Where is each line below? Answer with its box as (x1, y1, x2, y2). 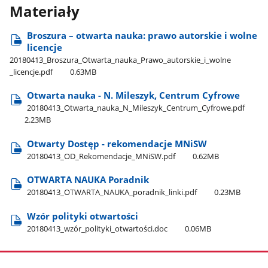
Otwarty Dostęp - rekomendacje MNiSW (27, 137, 208, 150)
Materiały (10, 2, 80, 22)
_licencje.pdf (10, 66, 53, 77)
